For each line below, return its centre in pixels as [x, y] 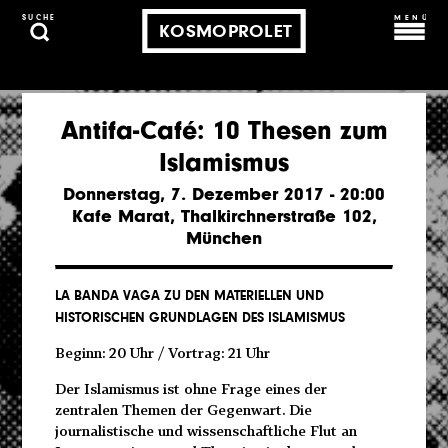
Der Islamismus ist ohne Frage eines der [190, 388]
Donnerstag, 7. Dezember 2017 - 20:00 [224, 194]
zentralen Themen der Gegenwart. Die [183, 409]
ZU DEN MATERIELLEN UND [241, 296]
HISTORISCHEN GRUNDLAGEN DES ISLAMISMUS [199, 318]
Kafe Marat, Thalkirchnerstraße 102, [224, 216]
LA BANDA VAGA [107, 296]
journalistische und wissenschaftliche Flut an [205, 430]
